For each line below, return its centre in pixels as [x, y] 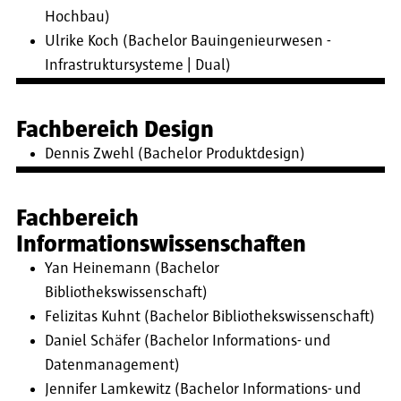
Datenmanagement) [112, 365]
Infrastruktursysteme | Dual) [140, 65]
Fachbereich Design [115, 129]
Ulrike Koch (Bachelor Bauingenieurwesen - [188, 41]
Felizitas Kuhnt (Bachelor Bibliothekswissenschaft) [210, 316]
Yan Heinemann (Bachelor [132, 268]
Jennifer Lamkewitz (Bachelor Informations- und [203, 389]
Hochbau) [77, 17]
